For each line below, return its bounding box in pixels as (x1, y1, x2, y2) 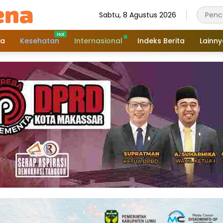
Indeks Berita (137, 35, 185, 46)
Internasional (74, 35, 122, 46)
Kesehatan (20, 35, 59, 46)
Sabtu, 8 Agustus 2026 (99, 9, 176, 20)
